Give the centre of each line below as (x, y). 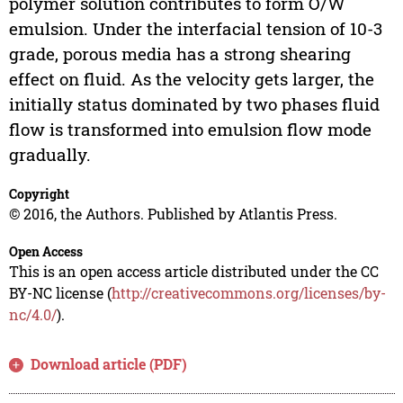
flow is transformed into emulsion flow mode (190, 130)
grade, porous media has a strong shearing (179, 54)
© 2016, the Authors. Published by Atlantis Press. (173, 214)
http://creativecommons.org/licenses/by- (248, 293)
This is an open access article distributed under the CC (193, 272)
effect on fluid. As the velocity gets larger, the (191, 79)
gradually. (49, 155)
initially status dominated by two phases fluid (194, 104)
